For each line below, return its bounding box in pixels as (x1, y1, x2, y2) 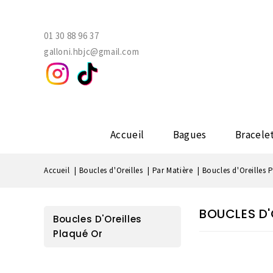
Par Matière (152, 165, 193, 176)
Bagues (172, 128, 207, 142)
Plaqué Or (53, 227, 103, 241)
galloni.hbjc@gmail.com (44, 46, 140, 57)
